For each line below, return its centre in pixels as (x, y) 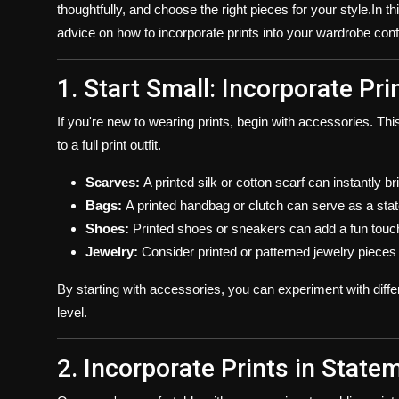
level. (72, 312)
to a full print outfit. (109, 144)
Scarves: (113, 182)
